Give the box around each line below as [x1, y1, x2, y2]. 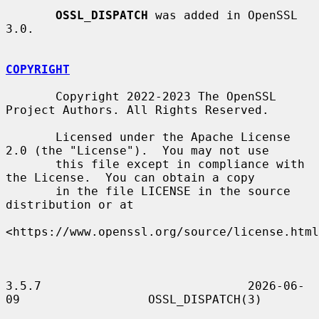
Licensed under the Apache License [6, 130, 56, 144]
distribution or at [6, 197, 134, 211]
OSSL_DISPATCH [56, 8, 148, 22]
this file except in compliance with [6, 157, 56, 171]
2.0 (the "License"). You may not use [6, 143, 269, 157]
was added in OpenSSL [148, 8, 298, 22]
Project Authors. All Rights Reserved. [6, 103, 269, 117]
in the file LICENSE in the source [6, 184, 56, 198]
